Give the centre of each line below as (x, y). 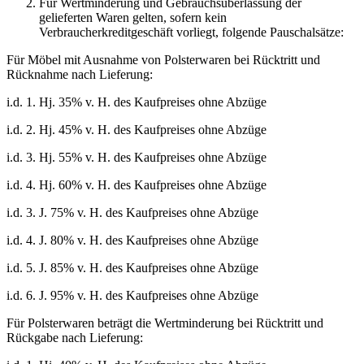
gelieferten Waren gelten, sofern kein (133, 18)
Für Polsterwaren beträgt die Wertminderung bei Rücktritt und (165, 323)
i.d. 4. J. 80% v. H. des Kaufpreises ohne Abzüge (132, 240)
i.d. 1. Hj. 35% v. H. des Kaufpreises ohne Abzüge (136, 102)
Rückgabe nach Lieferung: (75, 338)
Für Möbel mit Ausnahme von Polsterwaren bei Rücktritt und (163, 60)
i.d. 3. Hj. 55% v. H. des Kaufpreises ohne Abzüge (136, 158)
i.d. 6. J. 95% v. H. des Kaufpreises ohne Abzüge (132, 296)
